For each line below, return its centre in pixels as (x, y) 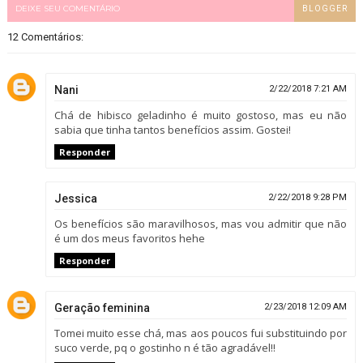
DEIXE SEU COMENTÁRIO (67, 8)
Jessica (75, 199)
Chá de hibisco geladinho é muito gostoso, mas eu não (201, 115)
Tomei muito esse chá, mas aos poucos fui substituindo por (201, 333)
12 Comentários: (45, 36)
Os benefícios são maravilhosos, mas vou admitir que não (201, 224)
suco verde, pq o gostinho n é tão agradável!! (164, 347)
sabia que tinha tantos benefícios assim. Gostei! (172, 129)
